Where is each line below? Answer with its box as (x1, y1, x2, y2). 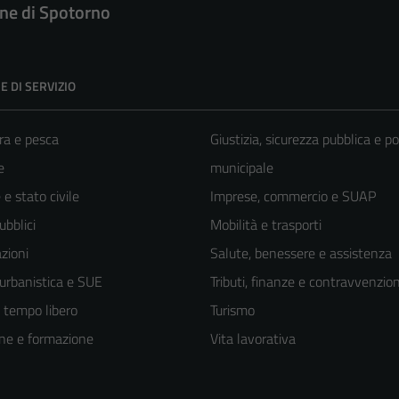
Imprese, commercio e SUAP (210, 185, 376, 208)
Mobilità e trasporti (210, 214, 322, 236)
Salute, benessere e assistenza (210, 242, 392, 265)
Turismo (210, 299, 255, 322)
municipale (210, 157, 273, 179)
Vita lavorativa (210, 328, 296, 350)
